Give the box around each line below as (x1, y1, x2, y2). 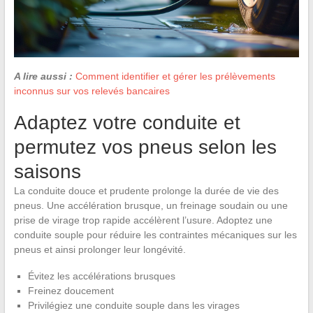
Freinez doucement (27, 284, 114, 296)
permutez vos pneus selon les (13, 136, 277, 158)
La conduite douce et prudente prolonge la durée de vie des (13, 184, 279, 196)
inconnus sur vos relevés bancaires (13, 85, 170, 96)
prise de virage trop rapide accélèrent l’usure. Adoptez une (13, 214, 272, 226)
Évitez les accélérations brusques (27, 270, 175, 282)
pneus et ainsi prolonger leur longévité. (13, 243, 186, 255)
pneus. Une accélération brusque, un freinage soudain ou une (13, 199, 288, 211)
